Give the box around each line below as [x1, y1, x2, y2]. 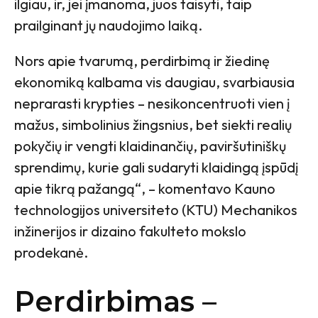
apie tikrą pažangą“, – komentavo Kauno [14, 180, 275, 198]
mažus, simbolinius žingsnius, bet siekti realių [14, 116, 292, 134]
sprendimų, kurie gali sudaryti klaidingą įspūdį [14, 158, 298, 177]
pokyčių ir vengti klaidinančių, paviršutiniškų [14, 137, 286, 155]
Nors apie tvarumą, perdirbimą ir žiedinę [14, 52, 270, 70]
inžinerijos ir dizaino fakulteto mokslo [14, 222, 246, 241]
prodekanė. [14, 243, 88, 262]
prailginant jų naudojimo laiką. [14, 16, 202, 35]
